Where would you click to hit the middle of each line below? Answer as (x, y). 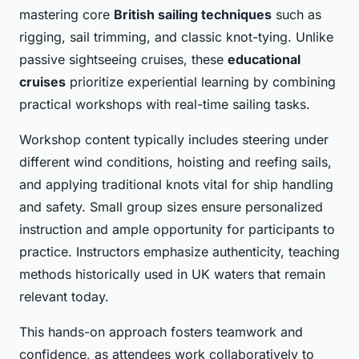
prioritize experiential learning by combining (201, 82)
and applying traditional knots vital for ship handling (176, 185)
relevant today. (64, 297)
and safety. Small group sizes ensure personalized (171, 207)
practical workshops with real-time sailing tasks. (165, 105)
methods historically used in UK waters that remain (172, 274)
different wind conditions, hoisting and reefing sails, (175, 162)
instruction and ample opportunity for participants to (177, 230)
